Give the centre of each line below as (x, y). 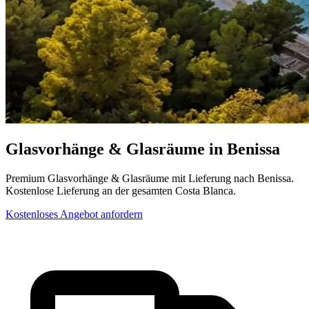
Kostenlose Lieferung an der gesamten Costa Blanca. (121, 190)
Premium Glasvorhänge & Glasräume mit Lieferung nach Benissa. (150, 178)
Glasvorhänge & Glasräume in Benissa (143, 149)
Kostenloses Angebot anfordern (74, 214)
